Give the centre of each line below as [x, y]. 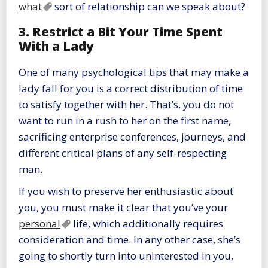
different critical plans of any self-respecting [123, 153]
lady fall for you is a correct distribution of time [131, 88]
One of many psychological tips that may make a [134, 72]
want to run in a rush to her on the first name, [125, 120]
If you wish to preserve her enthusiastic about [126, 191]
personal [39, 223]
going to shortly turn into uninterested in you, [126, 255]
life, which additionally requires [147, 223]
